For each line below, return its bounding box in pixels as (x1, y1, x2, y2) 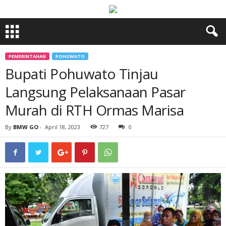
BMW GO (13, 123, 38, 131)
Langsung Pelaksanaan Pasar (5, 82, 186, 101)
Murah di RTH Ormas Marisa (5, 100, 184, 120)
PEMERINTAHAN (9, 53, 46, 60)
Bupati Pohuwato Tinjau (5, 64, 158, 83)
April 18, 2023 (45, 123, 80, 131)
